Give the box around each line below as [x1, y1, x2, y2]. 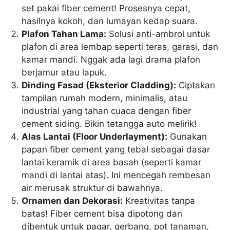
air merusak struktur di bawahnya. [22, 182, 163, 193]
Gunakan [167, 131, 207, 142]
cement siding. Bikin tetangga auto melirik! [22, 118, 197, 129]
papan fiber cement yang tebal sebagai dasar [22, 144, 210, 155]
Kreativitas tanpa [123, 195, 196, 206]
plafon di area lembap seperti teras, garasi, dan [22, 41, 219, 52]
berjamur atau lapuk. [22, 67, 107, 78]
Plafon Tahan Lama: [22, 28, 107, 39]
